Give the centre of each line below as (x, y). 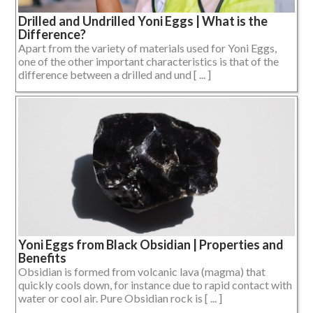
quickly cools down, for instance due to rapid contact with (155, 284)
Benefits (42, 257)
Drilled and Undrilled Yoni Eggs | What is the (143, 21)
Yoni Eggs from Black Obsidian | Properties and (151, 244)
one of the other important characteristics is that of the (148, 61)
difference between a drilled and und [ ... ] (115, 74)
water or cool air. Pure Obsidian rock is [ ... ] (120, 298)
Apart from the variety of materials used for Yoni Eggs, (147, 48)
